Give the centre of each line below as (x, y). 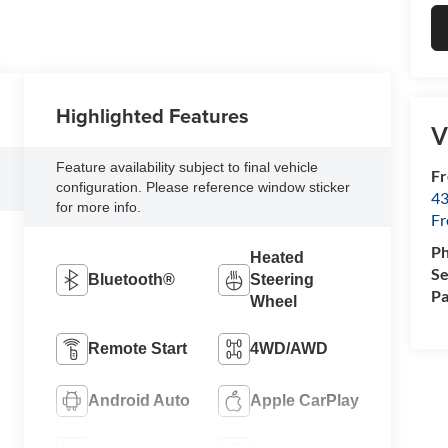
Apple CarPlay (304, 400)
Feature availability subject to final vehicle (187, 166)
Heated (276, 257)
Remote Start (138, 348)
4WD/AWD (288, 348)
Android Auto (139, 400)
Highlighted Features (153, 115)
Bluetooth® (132, 279)
